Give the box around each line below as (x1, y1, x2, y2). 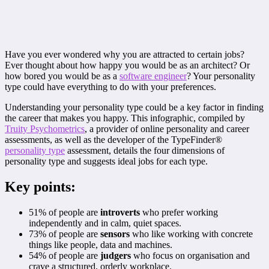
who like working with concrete (130, 228, 253, 239)
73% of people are (29, 228, 100, 239)
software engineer (119, 70, 187, 81)
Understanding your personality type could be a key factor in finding (5, 101, 264, 112)
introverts (100, 207, 140, 217)
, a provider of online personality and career (85, 123, 249, 134)
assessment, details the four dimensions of (65, 145, 225, 156)
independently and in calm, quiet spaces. (29, 217, 181, 228)
